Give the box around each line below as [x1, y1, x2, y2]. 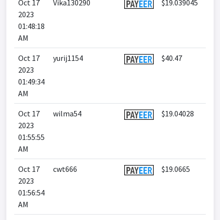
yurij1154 [53, 53, 83, 63]
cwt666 [53, 164, 77, 174]
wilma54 [53, 109, 82, 118]
